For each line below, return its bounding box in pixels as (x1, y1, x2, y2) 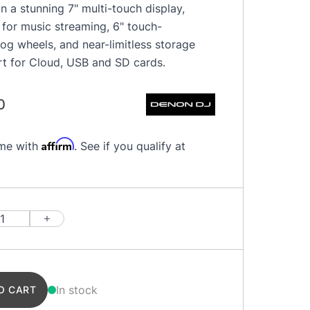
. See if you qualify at (74, 139, 185, 153)
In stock (55, 283, 98, 297)
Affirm (42, 137, 74, 151)
